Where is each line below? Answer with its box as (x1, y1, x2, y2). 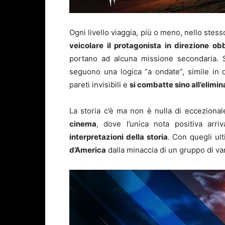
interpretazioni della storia (69, 132, 168, 142)
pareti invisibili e (69, 80, 130, 90)
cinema (69, 119, 96, 129)
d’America (69, 145, 106, 155)
